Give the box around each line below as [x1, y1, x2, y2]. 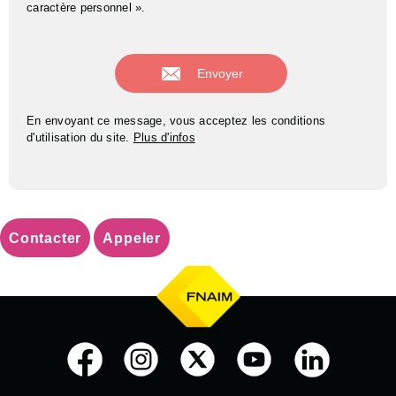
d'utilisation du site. [27, 131, 133, 145]
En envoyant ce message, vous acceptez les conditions [27, 114, 325, 128]
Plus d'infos [133, 131, 195, 145]
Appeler [103, 231, 162, 247]
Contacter [9, 231, 82, 247]
